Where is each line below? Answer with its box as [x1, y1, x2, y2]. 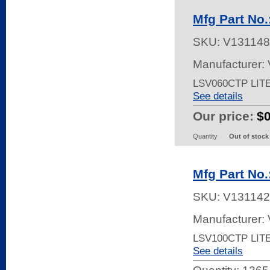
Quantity [193, 133, 218, 140]
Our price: [193, 109, 254, 123]
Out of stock [229, 133, 269, 140]
